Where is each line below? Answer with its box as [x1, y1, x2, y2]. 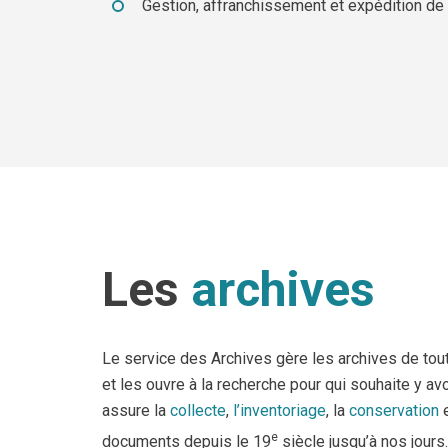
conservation [349, 401, 443, 420]
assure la [102, 401, 170, 420]
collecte [170, 401, 226, 420]
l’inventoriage [233, 401, 326, 420]
